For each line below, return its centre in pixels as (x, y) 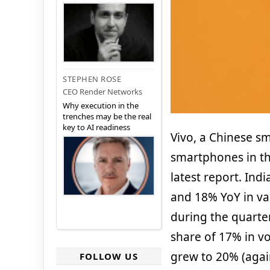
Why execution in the (101, 106)
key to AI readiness (96, 127)
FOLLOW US (109, 256)
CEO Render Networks (102, 92)
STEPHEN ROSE (92, 79)
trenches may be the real (107, 117)
